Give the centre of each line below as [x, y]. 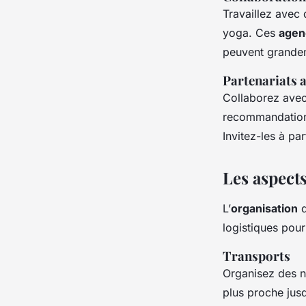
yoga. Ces [251, 32]
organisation [264, 208]
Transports [256, 255]
